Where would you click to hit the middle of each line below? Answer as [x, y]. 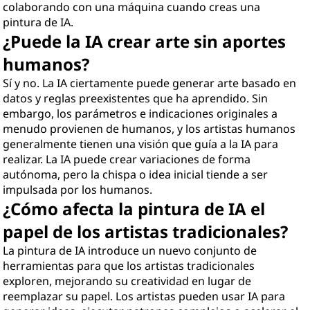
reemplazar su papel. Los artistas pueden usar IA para [144, 296]
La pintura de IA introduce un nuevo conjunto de [130, 250]
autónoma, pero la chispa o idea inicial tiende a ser [136, 174]
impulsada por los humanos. [78, 190]
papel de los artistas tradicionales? [146, 231]
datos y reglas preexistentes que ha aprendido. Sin [136, 98]
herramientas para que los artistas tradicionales [129, 266]
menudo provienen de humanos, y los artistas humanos [149, 129]
